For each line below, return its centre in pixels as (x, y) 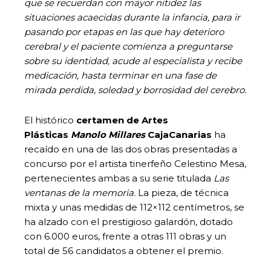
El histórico (50, 120)
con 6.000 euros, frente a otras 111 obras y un (125, 236)
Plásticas (47, 134)
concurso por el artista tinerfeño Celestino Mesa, (135, 163)
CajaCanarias (178, 134)
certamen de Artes (122, 120)
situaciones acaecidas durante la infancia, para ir (132, 17)
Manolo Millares (108, 134)
